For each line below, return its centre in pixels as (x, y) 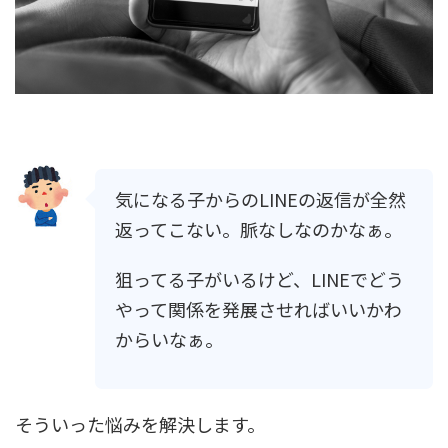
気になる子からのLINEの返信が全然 (260, 198)
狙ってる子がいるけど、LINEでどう (259, 278)
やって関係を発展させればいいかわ (258, 308)
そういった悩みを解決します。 (140, 423)
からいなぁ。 (169, 338)
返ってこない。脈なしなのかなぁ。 (258, 228)
